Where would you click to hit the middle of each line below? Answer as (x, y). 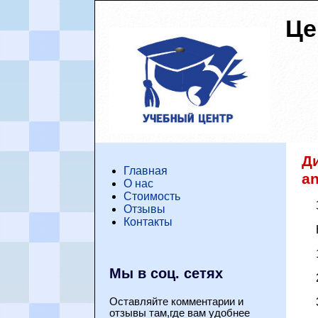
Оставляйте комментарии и (177, 302)
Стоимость (152, 196)
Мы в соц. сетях (166, 273)
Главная (146, 171)
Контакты (148, 222)
